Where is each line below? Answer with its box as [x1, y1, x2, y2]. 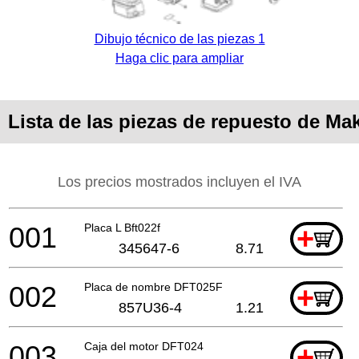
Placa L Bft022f [84, 220, 160, 234]
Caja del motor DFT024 [84, 339, 204, 353]
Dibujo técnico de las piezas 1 [94, 31, 265, 46]
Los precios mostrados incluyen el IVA [58, 173, 301, 190]
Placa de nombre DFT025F [84, 280, 223, 293]
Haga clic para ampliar [115, 50, 244, 65]
